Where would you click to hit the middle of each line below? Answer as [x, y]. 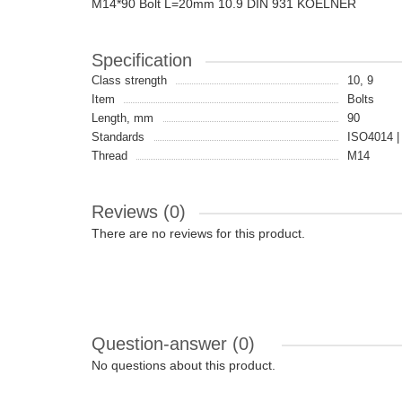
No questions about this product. [184, 365]
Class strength [129, 80]
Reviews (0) [139, 212]
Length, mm [122, 118]
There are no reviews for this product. [198, 233]
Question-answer [162, 344]
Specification [142, 60]
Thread [109, 156]
